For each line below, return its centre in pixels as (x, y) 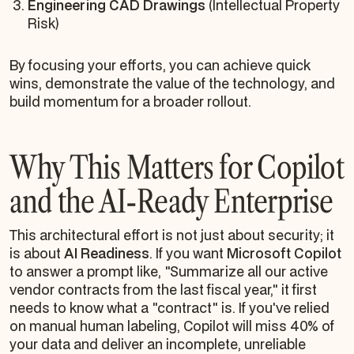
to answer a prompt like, (87, 271)
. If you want (188, 253)
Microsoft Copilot (284, 253)
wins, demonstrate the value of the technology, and (172, 83)
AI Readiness (107, 253)
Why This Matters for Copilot (177, 167)
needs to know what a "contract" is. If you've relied (169, 307)
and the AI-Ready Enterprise (171, 201)
